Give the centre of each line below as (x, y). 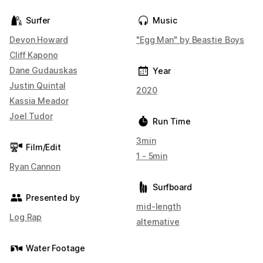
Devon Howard (39, 40)
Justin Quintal (38, 85)
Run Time (172, 121)
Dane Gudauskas (43, 70)
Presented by (53, 198)
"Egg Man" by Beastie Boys (190, 40)
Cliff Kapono (34, 55)
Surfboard (172, 187)
